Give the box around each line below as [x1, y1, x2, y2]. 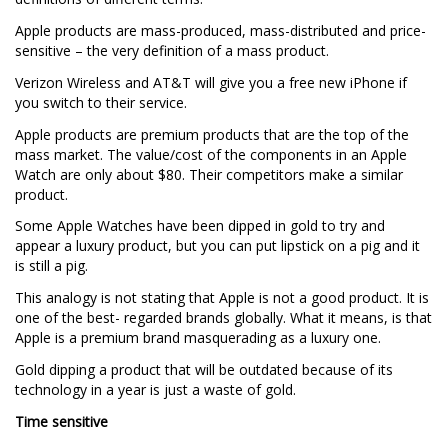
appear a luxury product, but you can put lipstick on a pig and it [15, 236, 420, 256]
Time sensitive [15, 412, 108, 432]
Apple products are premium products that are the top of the [15, 124, 409, 144]
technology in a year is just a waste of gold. [15, 380, 296, 400]
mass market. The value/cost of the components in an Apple [15, 144, 407, 164]
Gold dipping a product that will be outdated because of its [15, 360, 393, 380]
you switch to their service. [15, 92, 187, 112]
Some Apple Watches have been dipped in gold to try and [15, 216, 385, 236]
